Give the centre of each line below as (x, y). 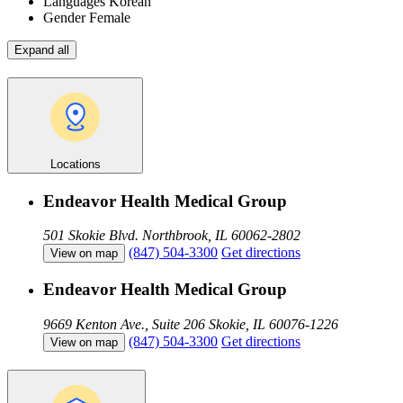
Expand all (42, 50)
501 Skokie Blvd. (91, 236)
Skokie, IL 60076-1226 (273, 324)
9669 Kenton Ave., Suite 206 (124, 324)
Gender (64, 18)
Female (108, 18)
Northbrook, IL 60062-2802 (221, 236)
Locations (75, 164)
